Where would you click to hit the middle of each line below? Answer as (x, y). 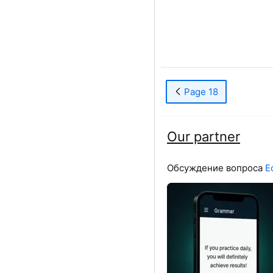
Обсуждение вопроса (216, 168)
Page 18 (200, 91)
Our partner (204, 136)
